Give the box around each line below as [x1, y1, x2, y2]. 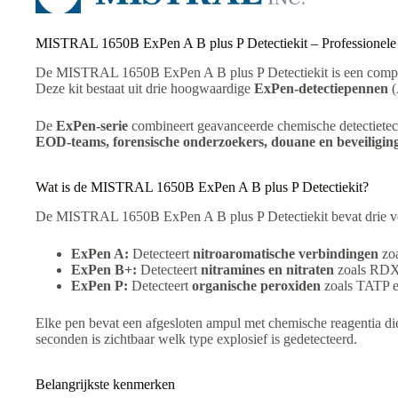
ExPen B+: [71, 261, 137, 277]
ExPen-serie [56, 117, 128, 133]
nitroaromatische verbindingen [193, 245, 378, 261]
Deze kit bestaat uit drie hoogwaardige [36, 80, 254, 96]
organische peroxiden [192, 277, 321, 293]
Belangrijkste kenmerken [36, 376, 175, 392]
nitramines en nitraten [201, 261, 334, 277]
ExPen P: [71, 277, 128, 293]
